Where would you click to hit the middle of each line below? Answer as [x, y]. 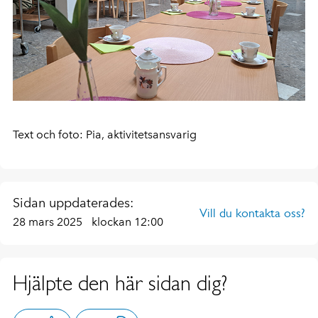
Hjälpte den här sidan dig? [120, 283]
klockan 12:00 [127, 221]
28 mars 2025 [49, 221]
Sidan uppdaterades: [73, 203]
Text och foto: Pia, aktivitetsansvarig [105, 134]
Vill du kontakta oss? [252, 213]
